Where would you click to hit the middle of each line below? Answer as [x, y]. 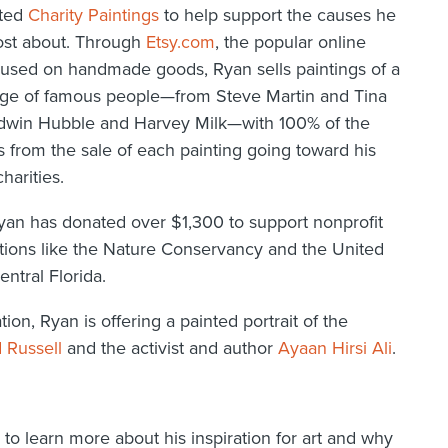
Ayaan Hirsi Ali [335, 348]
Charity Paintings [93, 15]
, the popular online [290, 42]
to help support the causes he [277, 15]
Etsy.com [180, 42]
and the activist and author [170, 348]
